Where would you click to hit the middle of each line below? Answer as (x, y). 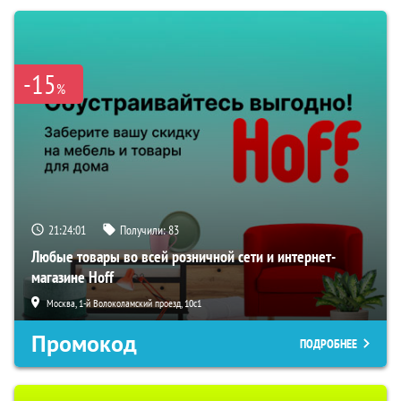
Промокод (84, 343)
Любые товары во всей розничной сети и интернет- (183, 256)
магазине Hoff (73, 277)
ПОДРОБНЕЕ (328, 343)
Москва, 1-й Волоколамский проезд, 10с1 (124, 303)
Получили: (144, 230)
